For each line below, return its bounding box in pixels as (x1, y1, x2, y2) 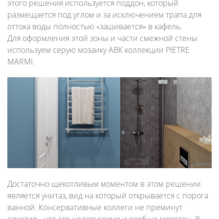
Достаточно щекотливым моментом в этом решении (7, 178, 201, 190)
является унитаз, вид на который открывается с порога (7, 190, 208, 201)
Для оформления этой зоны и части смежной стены (7, 32, 197, 44)
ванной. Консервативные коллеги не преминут (7, 202, 182, 213)
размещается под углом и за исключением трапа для (7, 9, 201, 20)
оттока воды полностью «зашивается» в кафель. (7, 21, 182, 32)
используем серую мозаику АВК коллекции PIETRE (7, 44, 190, 55)
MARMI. (7, 56, 35, 67)
